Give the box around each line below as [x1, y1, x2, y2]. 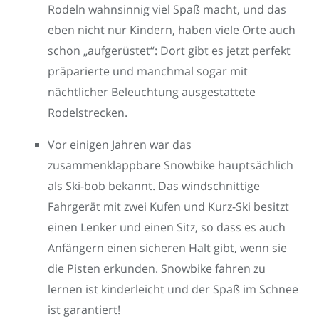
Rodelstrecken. [48, 104, 127, 120]
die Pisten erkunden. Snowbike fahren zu [48, 260, 266, 276]
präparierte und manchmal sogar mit [48, 63, 248, 79]
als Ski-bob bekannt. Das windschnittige [48, 177, 260, 194]
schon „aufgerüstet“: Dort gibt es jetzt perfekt [48, 42, 291, 58]
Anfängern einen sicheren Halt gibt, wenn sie [48, 239, 287, 256]
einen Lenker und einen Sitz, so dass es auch [48, 219, 286, 235]
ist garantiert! [48, 301, 120, 318]
